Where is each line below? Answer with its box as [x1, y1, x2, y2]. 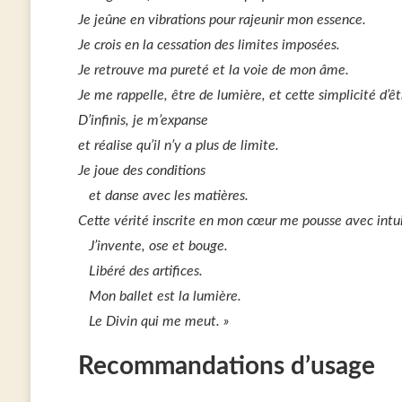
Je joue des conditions [77, 163, 205, 179]
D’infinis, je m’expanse [77, 113, 208, 128]
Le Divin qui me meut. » [88, 314, 229, 329]
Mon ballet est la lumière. [88, 289, 241, 304]
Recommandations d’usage [77, 354, 375, 380]
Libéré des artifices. [88, 264, 203, 279]
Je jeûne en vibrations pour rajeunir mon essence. [77, 13, 366, 28]
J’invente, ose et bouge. [88, 239, 228, 254]
